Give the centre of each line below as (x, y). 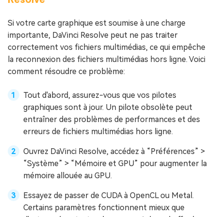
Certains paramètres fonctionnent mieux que (104, 207)
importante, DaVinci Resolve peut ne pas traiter (93, 35)
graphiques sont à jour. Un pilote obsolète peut (108, 107)
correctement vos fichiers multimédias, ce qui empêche (107, 47)
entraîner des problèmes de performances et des (112, 119)
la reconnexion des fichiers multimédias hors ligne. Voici (107, 59)
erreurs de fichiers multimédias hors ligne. (98, 131)
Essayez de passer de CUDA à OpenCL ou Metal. (108, 195)
